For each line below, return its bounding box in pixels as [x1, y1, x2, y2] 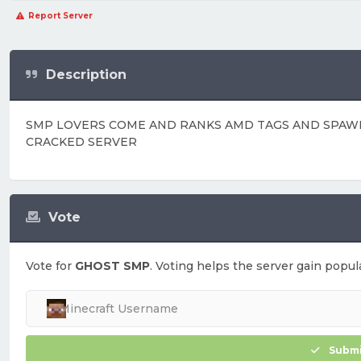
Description [46, 66, 127, 82]
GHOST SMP [75, 259, 150, 273]
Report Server [28, 10, 93, 21]
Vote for [26, 259, 75, 273]
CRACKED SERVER [26, 135, 137, 149]
